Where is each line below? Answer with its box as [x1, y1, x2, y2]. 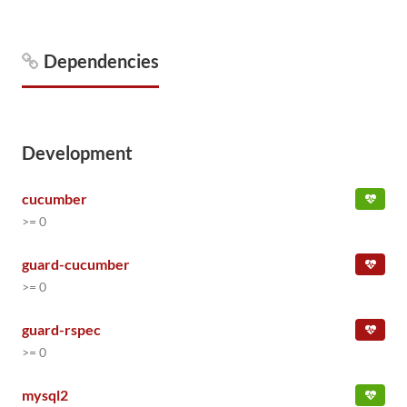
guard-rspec [22, 321, 101, 338]
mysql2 [22, 386, 68, 403]
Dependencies [44, 50, 159, 72]
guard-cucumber [22, 255, 130, 273]
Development [22, 142, 133, 164]
